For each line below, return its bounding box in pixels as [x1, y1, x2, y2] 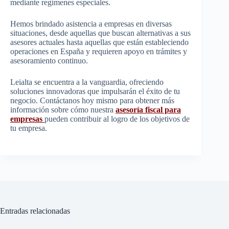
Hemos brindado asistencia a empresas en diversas [10, 19, 172, 28]
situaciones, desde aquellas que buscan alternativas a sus [10, 28, 191, 37]
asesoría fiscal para [116, 105, 181, 114]
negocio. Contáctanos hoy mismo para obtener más [10, 96, 174, 105]
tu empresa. [10, 123, 47, 132]
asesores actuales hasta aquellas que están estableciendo [10, 37, 189, 47]
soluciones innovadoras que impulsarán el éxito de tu [10, 86, 180, 96]
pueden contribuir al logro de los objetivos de [44, 114, 190, 123]
